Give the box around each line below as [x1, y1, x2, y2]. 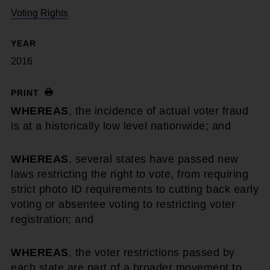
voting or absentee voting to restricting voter [11, 198, 235, 210]
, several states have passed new [68, 153, 239, 165]
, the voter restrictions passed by [68, 246, 235, 259]
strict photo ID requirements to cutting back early [11, 183, 259, 195]
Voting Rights [11, 8, 68, 18]
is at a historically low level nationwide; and [11, 120, 231, 132]
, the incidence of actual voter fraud [68, 105, 248, 117]
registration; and [11, 213, 94, 225]
